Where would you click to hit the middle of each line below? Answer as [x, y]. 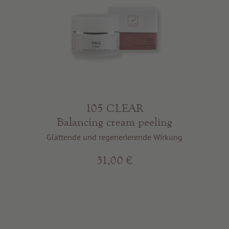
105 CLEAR [114, 108]
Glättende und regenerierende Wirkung [114, 137]
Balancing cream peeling [114, 122]
